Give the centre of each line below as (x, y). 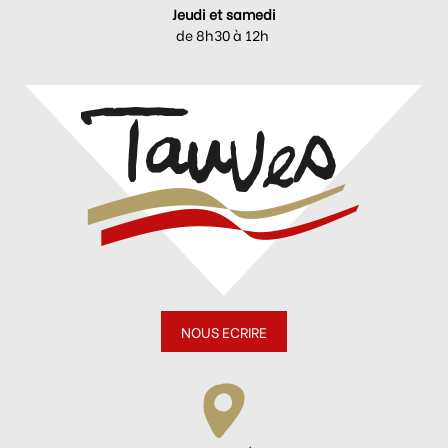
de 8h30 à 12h (223, 34)
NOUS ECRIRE (223, 332)
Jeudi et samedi (223, 13)
